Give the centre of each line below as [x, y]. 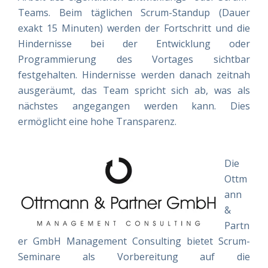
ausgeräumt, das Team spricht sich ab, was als [134, 90]
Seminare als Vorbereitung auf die [134, 257]
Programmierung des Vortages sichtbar [134, 59]
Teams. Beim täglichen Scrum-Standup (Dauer [134, 13]
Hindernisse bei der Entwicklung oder [134, 44]
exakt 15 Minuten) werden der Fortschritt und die [134, 28]
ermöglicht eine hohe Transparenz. [97, 121]
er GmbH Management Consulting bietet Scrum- [134, 241]
